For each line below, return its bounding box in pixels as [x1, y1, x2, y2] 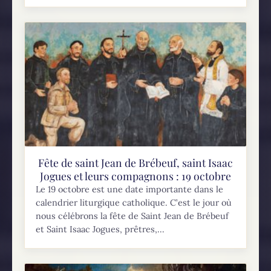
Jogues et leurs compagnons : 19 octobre [40, 168, 231, 183]
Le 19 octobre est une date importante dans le [36, 183, 224, 195]
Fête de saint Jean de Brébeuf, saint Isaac [38, 155, 233, 169]
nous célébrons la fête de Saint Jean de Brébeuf [36, 210, 229, 221]
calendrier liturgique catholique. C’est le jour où [36, 197, 232, 208]
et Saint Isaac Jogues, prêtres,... [36, 223, 165, 235]
